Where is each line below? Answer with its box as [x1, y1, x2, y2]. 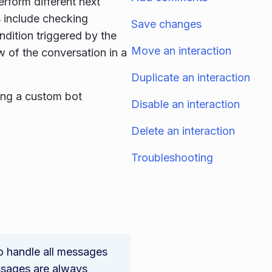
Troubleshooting [131, 151, 213, 164]
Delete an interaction [131, 124, 235, 137]
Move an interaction [131, 44, 231, 57]
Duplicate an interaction [131, 71, 250, 84]
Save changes [131, 18, 202, 30]
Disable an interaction [131, 98, 240, 110]
